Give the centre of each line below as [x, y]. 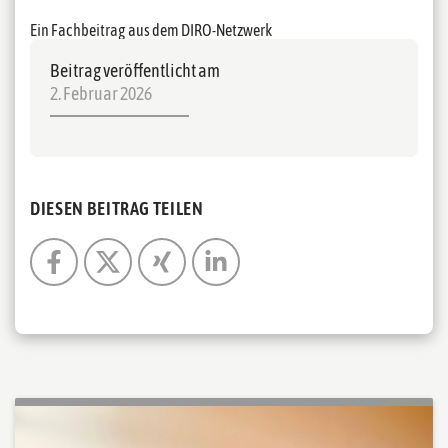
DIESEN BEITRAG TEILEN [117, 209]
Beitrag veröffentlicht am [135, 71]
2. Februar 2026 [101, 94]
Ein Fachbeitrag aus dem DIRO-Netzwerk [151, 30]
